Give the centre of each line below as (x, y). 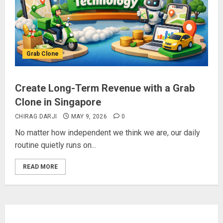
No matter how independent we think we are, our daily (108, 133)
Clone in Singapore (58, 102)
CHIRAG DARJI (36, 116)
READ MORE (40, 167)
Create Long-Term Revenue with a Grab (105, 88)
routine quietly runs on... (56, 145)
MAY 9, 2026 (89, 116)
